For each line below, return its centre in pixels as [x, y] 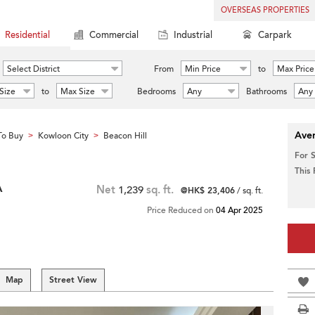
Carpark [275, 35]
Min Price [203, 69]
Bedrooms [156, 91]
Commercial [114, 35]
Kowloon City [63, 136]
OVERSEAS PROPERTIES [265, 10]
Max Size [78, 91]
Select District [33, 69]
